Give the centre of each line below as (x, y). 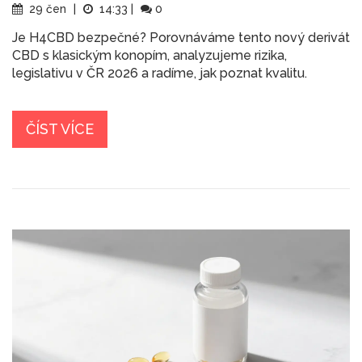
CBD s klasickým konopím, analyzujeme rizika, (149, 56)
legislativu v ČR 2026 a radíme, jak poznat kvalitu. (160, 74)
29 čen (48, 9)
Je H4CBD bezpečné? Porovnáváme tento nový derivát (181, 38)
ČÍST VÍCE (60, 129)
